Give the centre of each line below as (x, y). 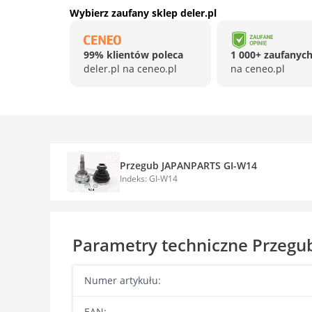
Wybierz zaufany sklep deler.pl (143, 13)
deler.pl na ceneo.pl (130, 69)
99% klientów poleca (133, 55)
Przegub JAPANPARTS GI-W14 (188, 165)
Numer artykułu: (123, 280)
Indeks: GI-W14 (149, 179)
